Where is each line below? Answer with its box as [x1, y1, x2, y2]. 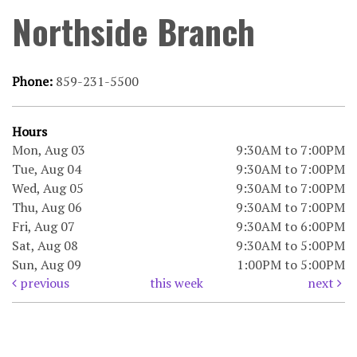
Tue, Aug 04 [12, 159, 81, 178]
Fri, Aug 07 [12, 217, 75, 235]
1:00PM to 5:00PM [237, 255, 345, 273]
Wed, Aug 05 [12, 178, 84, 197]
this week [150, 273, 204, 292]
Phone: [12, 72, 56, 90]
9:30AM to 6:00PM [236, 217, 345, 235]
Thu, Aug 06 [12, 198, 82, 216]
